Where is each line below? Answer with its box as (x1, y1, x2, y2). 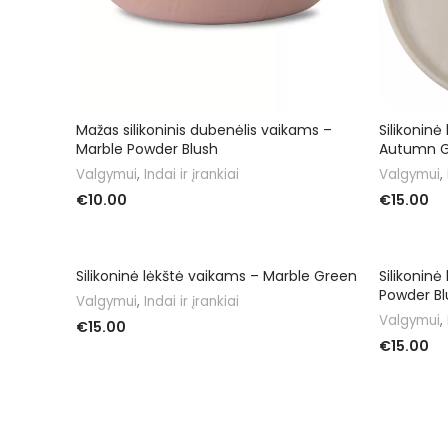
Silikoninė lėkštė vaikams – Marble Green (76, 265, 357, 286)
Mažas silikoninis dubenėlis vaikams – (76, 119, 332, 140)
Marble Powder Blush (76, 138, 218, 159)
